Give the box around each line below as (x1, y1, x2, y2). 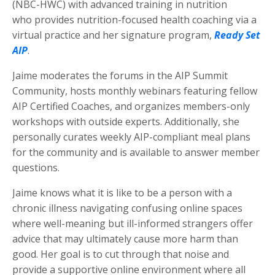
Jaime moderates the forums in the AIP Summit (12, 69, 228, 83)
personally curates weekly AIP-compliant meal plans (12, 130, 250, 144)
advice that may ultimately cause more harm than (12, 232, 238, 246)
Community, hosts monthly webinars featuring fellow (12, 84, 257, 98)
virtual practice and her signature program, (12, 28, 212, 42)
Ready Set (214, 28, 260, 42)
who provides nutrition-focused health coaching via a (12, 13, 257, 27)
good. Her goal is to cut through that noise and (12, 247, 229, 261)
